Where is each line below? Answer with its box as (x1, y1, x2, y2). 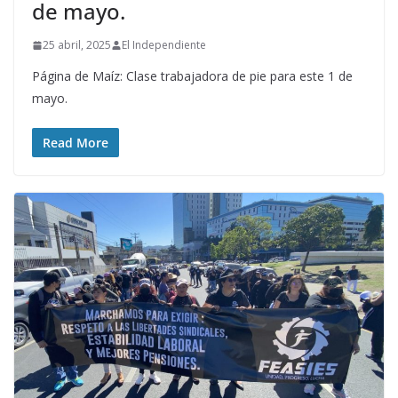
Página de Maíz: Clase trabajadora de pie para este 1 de (32, 68, 353, 85)
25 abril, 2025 (43, 37, 111, 53)
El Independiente (122, 37, 206, 53)
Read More (43, 134, 108, 152)
